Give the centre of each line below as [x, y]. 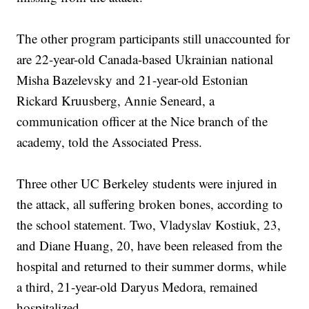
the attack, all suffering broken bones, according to [150, 204]
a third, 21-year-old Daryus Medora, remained [138, 287]
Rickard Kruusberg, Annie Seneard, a [116, 101]
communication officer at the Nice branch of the [142, 121]
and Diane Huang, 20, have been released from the [150, 246]
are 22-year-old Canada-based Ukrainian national [145, 59]
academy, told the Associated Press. [110, 142]
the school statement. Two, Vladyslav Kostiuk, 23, [149, 225]
